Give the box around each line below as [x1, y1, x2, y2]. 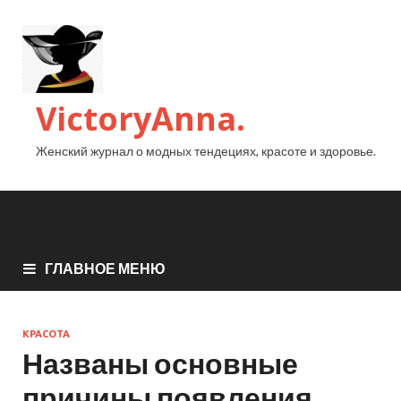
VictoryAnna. [36, 97, 245, 141]
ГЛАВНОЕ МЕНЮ [45, 259, 166, 277]
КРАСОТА [22, 328, 70, 339]
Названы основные [22, 345, 298, 380]
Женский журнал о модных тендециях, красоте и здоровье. [36, 143, 376, 158]
